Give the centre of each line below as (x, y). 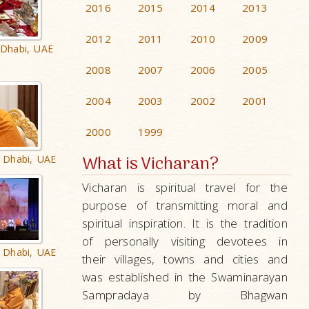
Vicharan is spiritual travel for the (185, 187)
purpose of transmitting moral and (185, 205)
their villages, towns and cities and (185, 259)
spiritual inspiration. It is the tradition (185, 223)
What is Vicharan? (150, 165)
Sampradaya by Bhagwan (185, 295)
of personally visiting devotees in (185, 241)
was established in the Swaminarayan (185, 277)
